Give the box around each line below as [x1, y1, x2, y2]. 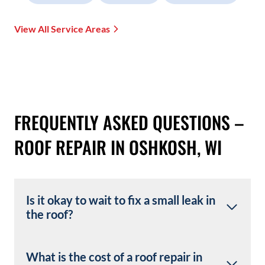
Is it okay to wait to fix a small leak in [26, 193, 215, 208]
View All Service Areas [14, 23, 110, 35]
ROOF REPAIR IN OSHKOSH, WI [14, 134, 222, 161]
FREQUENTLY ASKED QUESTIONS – [14, 109, 244, 136]
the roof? [26, 207, 73, 222]
